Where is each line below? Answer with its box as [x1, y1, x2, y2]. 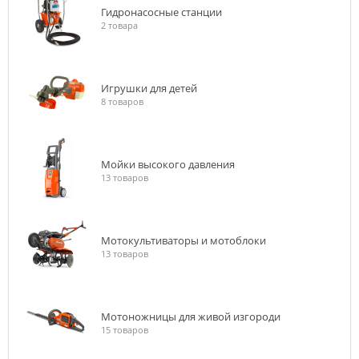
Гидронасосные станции [101, 5, 222, 19]
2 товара [101, 19, 138, 31]
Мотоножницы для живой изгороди [101, 309, 280, 324]
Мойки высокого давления [101, 157, 235, 171]
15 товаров [101, 324, 148, 336]
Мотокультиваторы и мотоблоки [101, 233, 266, 248]
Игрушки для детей [101, 81, 197, 95]
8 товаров [101, 95, 143, 107]
